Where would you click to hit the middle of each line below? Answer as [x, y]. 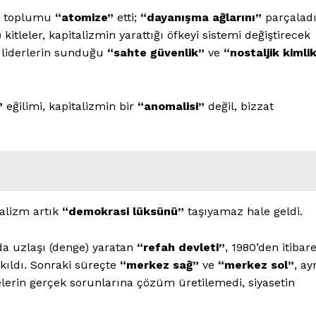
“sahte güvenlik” [156, 52]
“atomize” [84, 17]
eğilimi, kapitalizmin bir [70, 106]
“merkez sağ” [159, 265]
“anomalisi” [171, 106]
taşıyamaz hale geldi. [243, 211]
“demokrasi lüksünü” [123, 211]
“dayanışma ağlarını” [201, 17]
